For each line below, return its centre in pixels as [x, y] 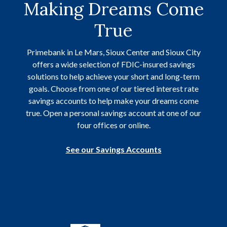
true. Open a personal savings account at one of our [113, 113]
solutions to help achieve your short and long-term [113, 76]
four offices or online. [113, 125]
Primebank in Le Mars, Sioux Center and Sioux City [113, 52]
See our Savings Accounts [113, 149]
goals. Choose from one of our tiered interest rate [113, 88]
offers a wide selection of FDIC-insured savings [113, 64]
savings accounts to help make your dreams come [113, 101]
